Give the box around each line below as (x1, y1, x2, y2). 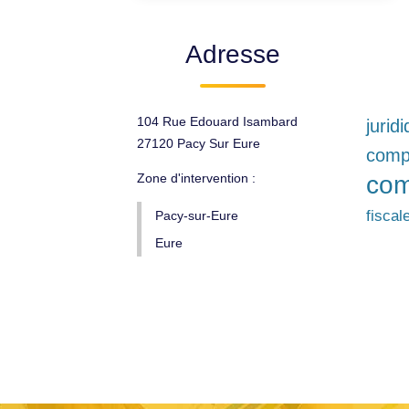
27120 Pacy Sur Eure (137, 136, 260, 151)
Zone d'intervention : (137, 171, 256, 185)
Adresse (185, 40, 281, 68)
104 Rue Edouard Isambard (137, 114, 298, 129)
